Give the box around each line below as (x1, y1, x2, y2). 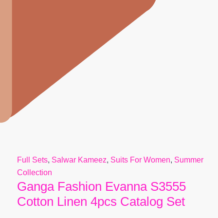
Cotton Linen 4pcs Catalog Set (17, 194, 185, 209)
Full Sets (17, 156, 48, 164)
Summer (174, 156, 203, 164)
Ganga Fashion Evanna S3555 (17, 179, 186, 194)
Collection (17, 168, 52, 177)
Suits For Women (110, 156, 170, 164)
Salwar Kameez (51, 156, 107, 164)
